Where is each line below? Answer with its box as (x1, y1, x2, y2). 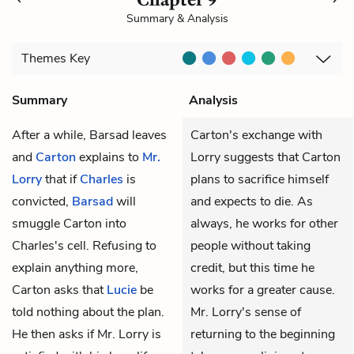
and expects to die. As (190, 192, 313, 210)
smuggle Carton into (12, 214, 126, 232)
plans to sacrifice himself (190, 170, 329, 188)
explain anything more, (12, 258, 138, 277)
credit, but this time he (190, 258, 314, 277)
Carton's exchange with (190, 126, 322, 144)
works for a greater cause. (190, 281, 335, 299)
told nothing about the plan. (12, 303, 164, 321)
